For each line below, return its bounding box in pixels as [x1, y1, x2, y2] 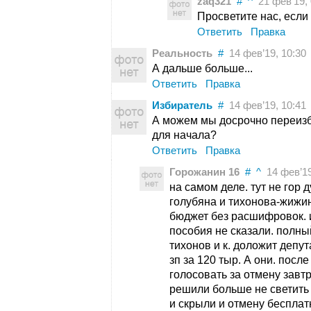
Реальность [152, 48, 212, 59]
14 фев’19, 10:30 [224, 48, 306, 59]
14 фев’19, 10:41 [224, 100, 306, 111]
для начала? [152, 129, 217, 141]
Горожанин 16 [169, 167, 239, 178]
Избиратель [152, 100, 212, 111]
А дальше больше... [152, 62, 253, 74]
